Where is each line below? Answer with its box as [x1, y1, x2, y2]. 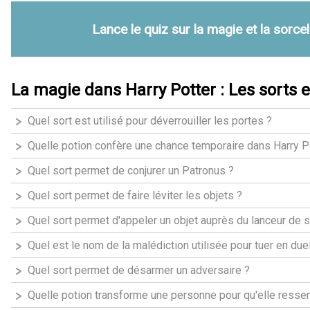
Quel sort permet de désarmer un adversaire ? [28, 263, 250, 277]
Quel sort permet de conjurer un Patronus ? [28, 163, 234, 177]
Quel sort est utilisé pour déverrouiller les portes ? [28, 113, 272, 127]
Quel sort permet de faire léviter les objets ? [28, 188, 242, 202]
